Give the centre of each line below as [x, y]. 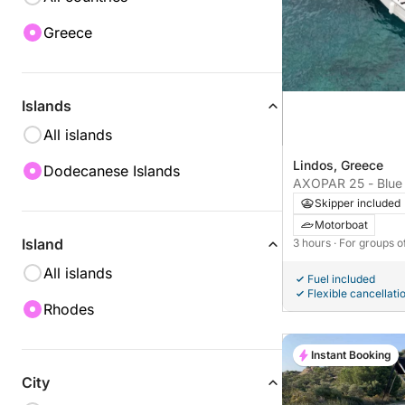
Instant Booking [351, 355]
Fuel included [341, 279]
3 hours [313, 243]
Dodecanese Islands [112, 171]
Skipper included [358, 203]
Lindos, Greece [338, 165]
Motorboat [341, 225]
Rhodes [69, 309]
